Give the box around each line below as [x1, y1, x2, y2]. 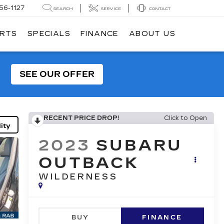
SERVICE [101, 6, 121, 11]
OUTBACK [38, 154, 139, 172]
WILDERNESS [38, 172, 118, 182]
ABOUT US [128, 29, 175, 38]
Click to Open [164, 114, 207, 121]
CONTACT [149, 6, 170, 11]
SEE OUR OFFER [19, 69, 95, 79]
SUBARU [96, 136, 182, 155]
